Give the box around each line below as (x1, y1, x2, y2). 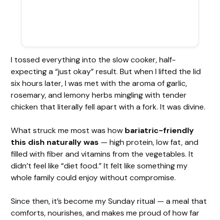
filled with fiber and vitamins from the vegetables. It (11, 148, 194, 159)
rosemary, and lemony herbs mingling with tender (11, 89, 187, 100)
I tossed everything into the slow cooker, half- (11, 54, 176, 65)
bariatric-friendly (125, 125, 194, 136)
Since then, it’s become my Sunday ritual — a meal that (11, 195, 207, 206)
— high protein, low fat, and (99, 137, 199, 147)
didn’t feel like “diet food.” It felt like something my (11, 160, 188, 171)
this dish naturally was (11, 137, 99, 147)
